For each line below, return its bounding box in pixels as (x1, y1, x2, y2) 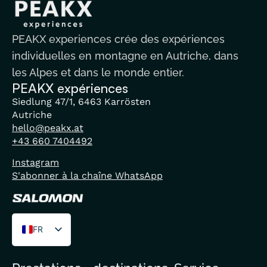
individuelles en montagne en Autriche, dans (12, 49, 238, 62)
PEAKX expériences (12, 79, 128, 96)
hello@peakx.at (12, 122, 83, 133)
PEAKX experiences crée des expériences (12, 32, 225, 45)
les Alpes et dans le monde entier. (12, 66, 184, 79)
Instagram (12, 157, 59, 169)
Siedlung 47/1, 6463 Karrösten (12, 95, 151, 107)
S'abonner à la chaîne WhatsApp (12, 170, 163, 182)
